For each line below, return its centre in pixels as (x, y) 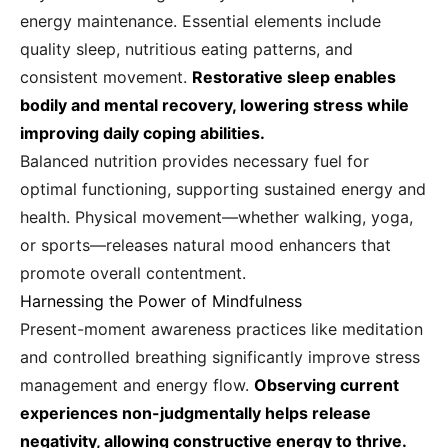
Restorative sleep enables (294, 77)
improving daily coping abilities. (142, 133)
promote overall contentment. (133, 273)
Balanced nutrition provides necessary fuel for (194, 161)
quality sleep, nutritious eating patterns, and (186, 49)
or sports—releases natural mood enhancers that (205, 245)
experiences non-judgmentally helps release (195, 413)
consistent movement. (106, 77)
